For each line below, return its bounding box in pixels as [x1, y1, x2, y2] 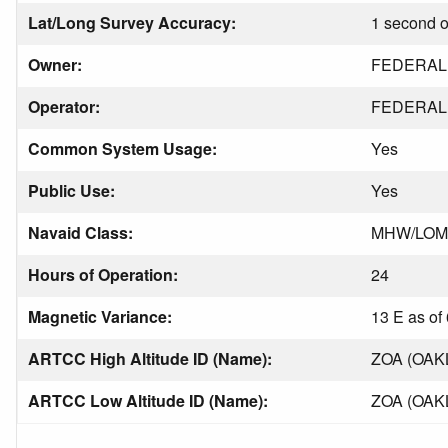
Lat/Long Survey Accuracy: [28, 11, 240, 34]
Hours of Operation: [28, 263, 182, 286]
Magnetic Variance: [28, 305, 176, 328]
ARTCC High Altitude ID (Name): [28, 347, 276, 370]
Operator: [28, 95, 104, 118]
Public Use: [28, 179, 119, 202]
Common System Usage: [28, 137, 221, 160]
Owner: [28, 53, 86, 76]
